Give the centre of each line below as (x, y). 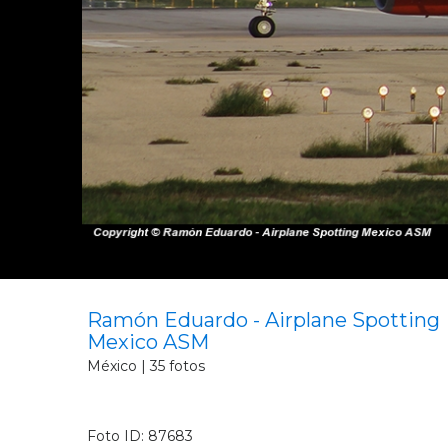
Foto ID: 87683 (140, 435)
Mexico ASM (148, 342)
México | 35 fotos (146, 366)
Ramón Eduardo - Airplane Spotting (263, 320)
